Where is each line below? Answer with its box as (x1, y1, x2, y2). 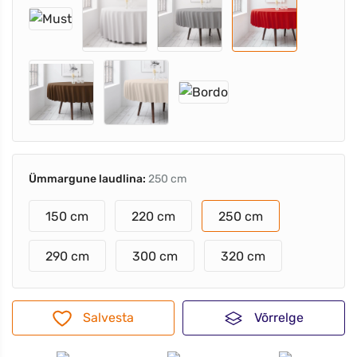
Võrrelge (254, 309, 304, 325)
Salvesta (83, 309, 134, 325)
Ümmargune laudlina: (29, 171, 148, 186)
